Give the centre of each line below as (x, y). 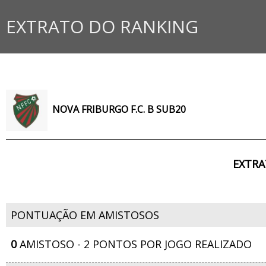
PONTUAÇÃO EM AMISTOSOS (85, 215)
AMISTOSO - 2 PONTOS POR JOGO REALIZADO (134, 244)
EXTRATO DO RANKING (102, 26)
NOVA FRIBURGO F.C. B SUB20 (119, 110)
